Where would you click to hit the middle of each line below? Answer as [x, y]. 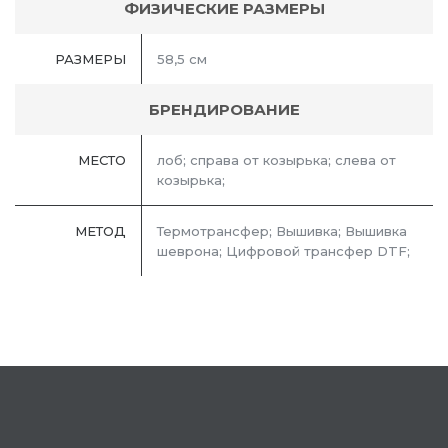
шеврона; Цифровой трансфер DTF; [283, 251]
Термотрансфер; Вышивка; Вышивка [282, 231]
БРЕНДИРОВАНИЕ [224, 110]
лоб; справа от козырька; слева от [276, 160]
